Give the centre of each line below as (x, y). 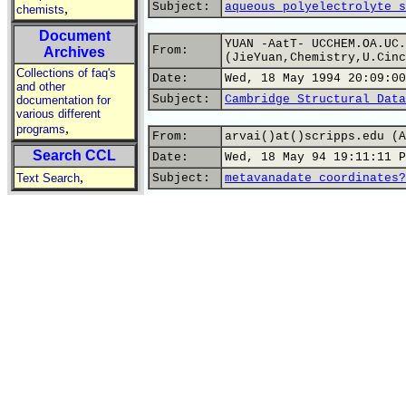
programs (41, 129)
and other (41, 87)
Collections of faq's (66, 73)
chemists (40, 10)
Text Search (48, 178)
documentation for (63, 100)
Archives (74, 52)
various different (58, 114)
